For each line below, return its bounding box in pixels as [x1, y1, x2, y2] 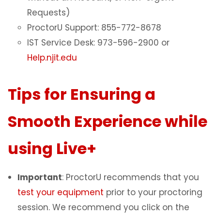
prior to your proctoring [104, 186, 202, 199]
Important [17, 171, 62, 184]
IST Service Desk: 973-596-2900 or [27, 37, 170, 49]
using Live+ [8, 138, 96, 160]
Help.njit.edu [27, 52, 77, 64]
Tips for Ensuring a [8, 83, 155, 106]
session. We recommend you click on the [17, 201, 189, 214]
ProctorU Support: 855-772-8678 [27, 22, 161, 34]
